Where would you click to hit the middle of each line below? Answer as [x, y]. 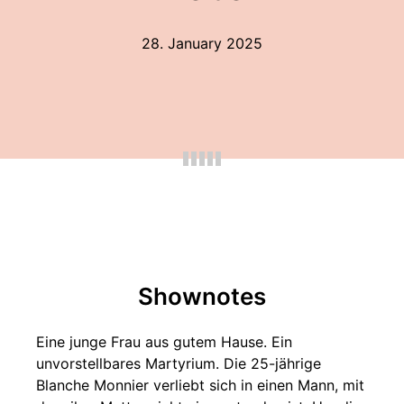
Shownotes [202, 296]
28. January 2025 [202, 43]
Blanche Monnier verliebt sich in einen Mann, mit [200, 385]
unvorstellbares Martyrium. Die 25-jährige [179, 363]
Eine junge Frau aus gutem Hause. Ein [164, 342]
